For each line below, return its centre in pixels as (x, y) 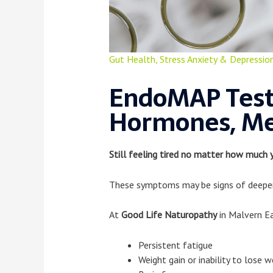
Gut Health (132, 59)
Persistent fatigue (175, 245)
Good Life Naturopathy (169, 215)
